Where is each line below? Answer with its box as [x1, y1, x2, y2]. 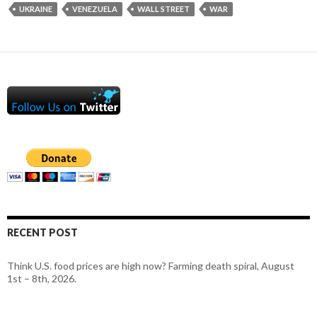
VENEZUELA [72, 4, 117, 13]
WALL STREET [137, 4, 190, 13]
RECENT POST [7, 226, 78, 238]
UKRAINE [19, 4, 52, 13]
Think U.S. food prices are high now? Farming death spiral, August [7, 259, 294, 272]
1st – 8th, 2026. [7, 272, 76, 284]
